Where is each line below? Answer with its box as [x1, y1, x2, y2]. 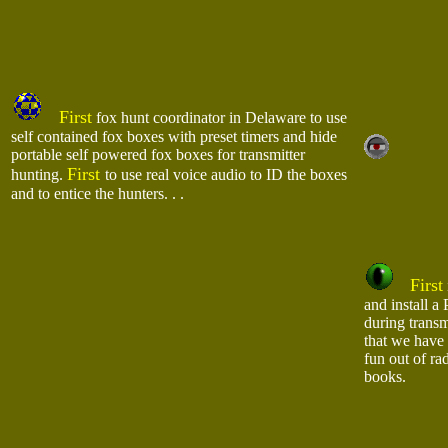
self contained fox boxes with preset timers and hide [11, 128, 337, 145]
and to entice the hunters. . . [11, 185, 192, 202]
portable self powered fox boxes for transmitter [11, 146, 305, 163]
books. [364, 368, 406, 385]
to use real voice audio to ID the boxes [105, 166, 347, 183]
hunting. [11, 166, 67, 183]
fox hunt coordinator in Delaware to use [92, 109, 347, 126]
